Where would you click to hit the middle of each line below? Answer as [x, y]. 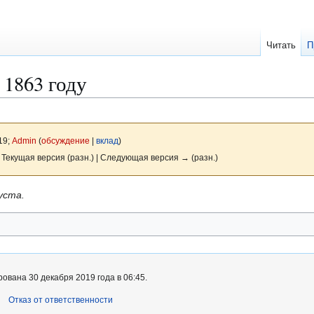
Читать [281, 46]
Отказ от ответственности [61, 300]
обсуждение [65, 141]
